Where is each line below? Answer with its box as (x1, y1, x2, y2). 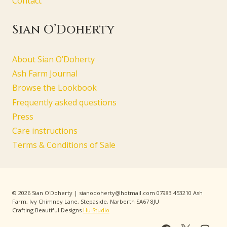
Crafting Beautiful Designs (12, 206, 83, 214)
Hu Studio (83, 206, 109, 214)
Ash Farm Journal (12, 68, 78, 80)
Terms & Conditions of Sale (12, 139, 116, 151)
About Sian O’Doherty (12, 54, 95, 65)
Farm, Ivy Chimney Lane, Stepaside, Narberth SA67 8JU (12, 197, 159, 205)
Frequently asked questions (12, 96, 117, 108)
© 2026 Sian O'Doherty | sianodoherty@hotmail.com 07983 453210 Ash (12, 188, 203, 197)
